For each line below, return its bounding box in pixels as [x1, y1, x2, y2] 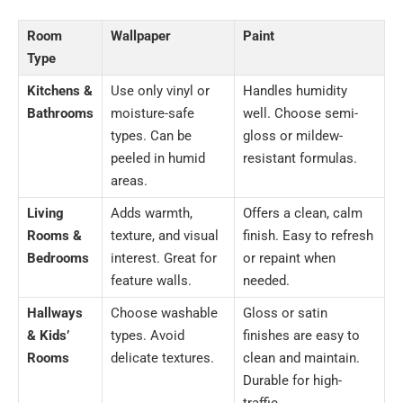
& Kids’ [27, 327, 69, 345]
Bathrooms [27, 105, 94, 122]
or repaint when [243, 250, 336, 267]
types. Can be [111, 128, 192, 145]
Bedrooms [27, 250, 89, 267]
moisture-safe [111, 105, 194, 122]
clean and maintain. [243, 350, 360, 367]
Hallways [27, 305, 83, 322]
